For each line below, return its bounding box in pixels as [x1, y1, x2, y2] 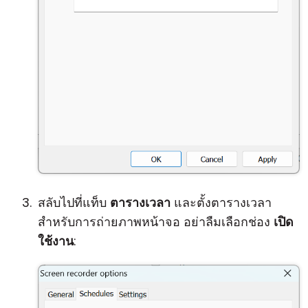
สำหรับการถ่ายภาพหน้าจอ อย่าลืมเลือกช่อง [38, 213, 274, 230]
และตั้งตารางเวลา [170, 194, 272, 211]
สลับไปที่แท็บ [38, 194, 110, 211]
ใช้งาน [38, 232, 74, 250]
